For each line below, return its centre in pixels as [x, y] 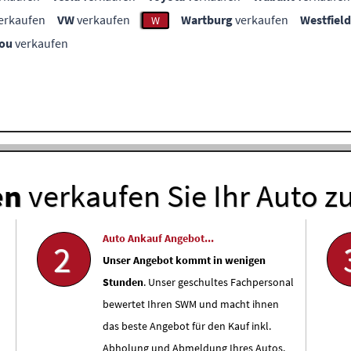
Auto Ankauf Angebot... [158, 238]
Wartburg [207, 20]
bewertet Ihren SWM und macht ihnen [190, 304]
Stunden [123, 282]
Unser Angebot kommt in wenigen [184, 260]
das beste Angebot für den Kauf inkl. [186, 326]
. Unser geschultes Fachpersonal [218, 282]
